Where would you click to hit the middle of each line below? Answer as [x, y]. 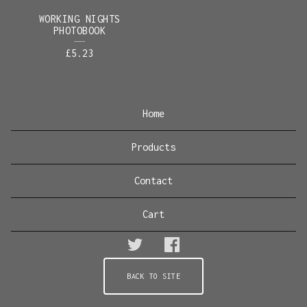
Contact [153, 181]
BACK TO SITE [153, 276]
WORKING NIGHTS [79, 19]
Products [153, 147]
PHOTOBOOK [79, 30]
